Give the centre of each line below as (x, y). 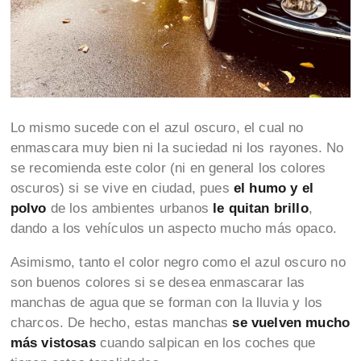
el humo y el (273, 189)
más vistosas (53, 343)
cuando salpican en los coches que (205, 343)
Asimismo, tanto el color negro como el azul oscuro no (178, 263)
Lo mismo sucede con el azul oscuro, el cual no (157, 128)
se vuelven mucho (291, 323)
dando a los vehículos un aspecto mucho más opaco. (176, 229)
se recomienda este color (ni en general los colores (168, 168)
